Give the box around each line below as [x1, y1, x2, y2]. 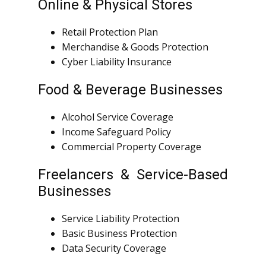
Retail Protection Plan [62, 26, 158, 39]
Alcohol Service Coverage [62, 110, 173, 124]
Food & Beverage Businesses [38, 81, 223, 99]
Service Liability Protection [62, 212, 179, 226]
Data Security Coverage [62, 242, 166, 255]
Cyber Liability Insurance [62, 55, 172, 69]
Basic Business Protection [62, 227, 177, 240]
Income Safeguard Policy [62, 125, 171, 139]
